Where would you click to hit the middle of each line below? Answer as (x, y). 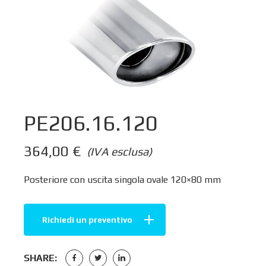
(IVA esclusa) (119, 151)
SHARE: (40, 258)
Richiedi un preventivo (87, 219)
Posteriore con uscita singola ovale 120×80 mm (122, 179)
